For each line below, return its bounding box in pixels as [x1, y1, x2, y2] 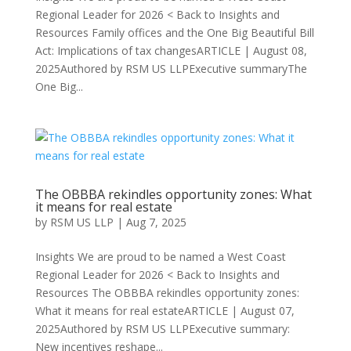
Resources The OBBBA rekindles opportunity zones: [34, 285, 299, 300]
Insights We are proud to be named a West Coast [34, 249, 286, 264]
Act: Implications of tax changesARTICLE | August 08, [34, 43, 307, 58]
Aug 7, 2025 [125, 215, 186, 230]
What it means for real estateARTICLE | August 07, [34, 303, 295, 318]
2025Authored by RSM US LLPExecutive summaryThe [34, 61, 307, 76]
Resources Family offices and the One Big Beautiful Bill [34, 25, 314, 40]
